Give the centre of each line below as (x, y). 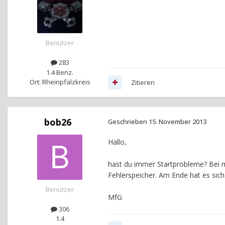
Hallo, (117, 142)
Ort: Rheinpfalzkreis (60, 82)
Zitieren (143, 82)
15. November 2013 (178, 121)
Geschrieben (128, 121)
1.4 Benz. (60, 72)
